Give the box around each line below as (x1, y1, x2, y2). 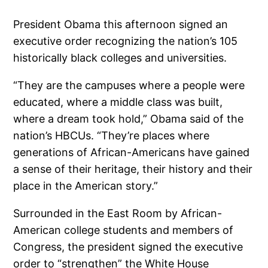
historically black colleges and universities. (13, 51, 227, 64)
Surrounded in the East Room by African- (13, 206, 223, 220)
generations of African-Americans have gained (13, 145, 250, 159)
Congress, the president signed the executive (13, 240, 243, 253)
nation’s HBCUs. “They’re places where (13, 129, 210, 142)
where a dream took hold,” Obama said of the (13, 112, 244, 125)
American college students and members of (13, 223, 234, 236)
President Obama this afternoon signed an (13, 17, 229, 31)
